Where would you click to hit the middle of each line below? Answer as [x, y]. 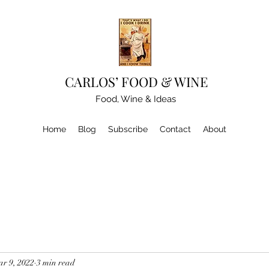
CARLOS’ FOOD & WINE [137, 82]
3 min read [56, 262]
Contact [175, 129]
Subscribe [128, 129]
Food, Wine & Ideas [136, 99]
